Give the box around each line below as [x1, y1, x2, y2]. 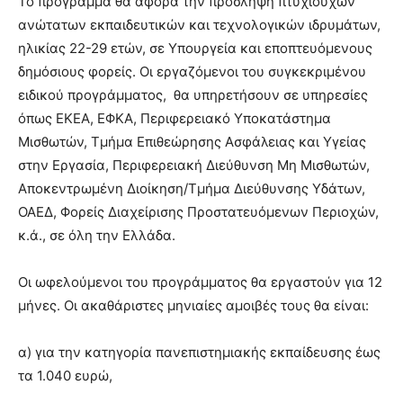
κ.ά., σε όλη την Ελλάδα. [18, 226, 175, 244]
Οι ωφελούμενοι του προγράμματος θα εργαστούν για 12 [18, 273, 382, 291]
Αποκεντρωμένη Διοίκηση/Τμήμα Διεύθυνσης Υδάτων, [18, 179, 365, 197]
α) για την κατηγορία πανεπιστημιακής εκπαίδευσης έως [18, 343, 381, 361]
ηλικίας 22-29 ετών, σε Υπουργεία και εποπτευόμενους [18, 39, 372, 57]
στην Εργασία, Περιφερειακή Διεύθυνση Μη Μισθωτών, [18, 156, 370, 174]
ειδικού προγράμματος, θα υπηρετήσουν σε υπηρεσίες [18, 85, 368, 103]
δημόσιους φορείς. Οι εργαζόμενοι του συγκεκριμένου [18, 62, 366, 80]
